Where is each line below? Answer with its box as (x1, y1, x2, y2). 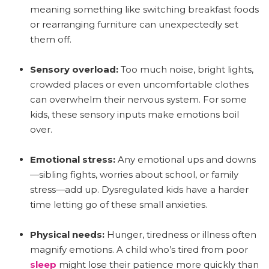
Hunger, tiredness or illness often (104, 228, 256, 240)
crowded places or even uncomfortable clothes (30, 78, 249, 90)
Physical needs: (30, 228, 104, 240)
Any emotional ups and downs (115, 153, 256, 165)
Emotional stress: (30, 153, 115, 165)
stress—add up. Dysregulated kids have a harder (30, 183, 249, 195)
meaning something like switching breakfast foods (30, 3, 259, 15)
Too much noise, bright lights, (118, 63, 253, 75)
